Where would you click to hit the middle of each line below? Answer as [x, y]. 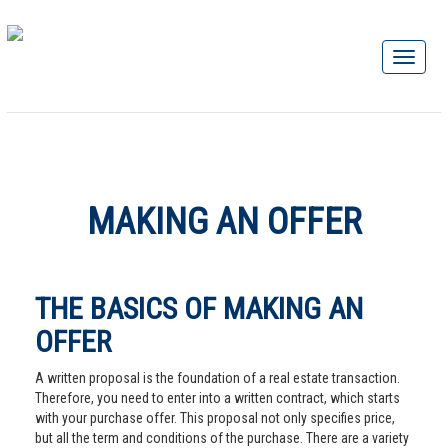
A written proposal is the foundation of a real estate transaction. [217, 378]
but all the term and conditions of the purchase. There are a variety [222, 438]
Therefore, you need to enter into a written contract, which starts [217, 398]
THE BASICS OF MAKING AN [199, 308]
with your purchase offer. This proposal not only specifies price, [215, 418]
